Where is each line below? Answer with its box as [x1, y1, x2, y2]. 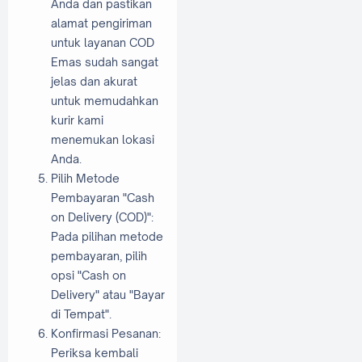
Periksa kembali [51, 346, 138, 360]
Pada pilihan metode [51, 229, 163, 244]
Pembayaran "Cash [51, 191, 154, 205]
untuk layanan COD [51, 36, 154, 50]
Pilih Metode [51, 171, 120, 186]
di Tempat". [51, 307, 112, 322]
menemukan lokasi [51, 133, 154, 147]
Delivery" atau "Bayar [51, 288, 165, 302]
